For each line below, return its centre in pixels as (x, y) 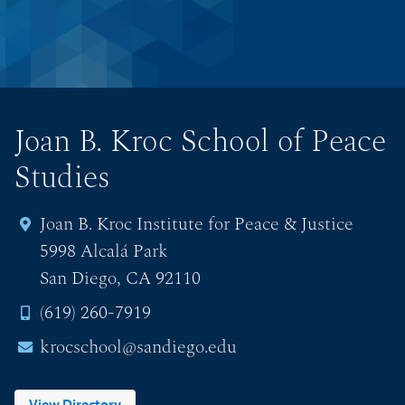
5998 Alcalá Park (104, 251)
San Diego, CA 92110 (120, 278)
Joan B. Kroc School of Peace (200, 141)
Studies (62, 178)
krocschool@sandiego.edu (138, 347)
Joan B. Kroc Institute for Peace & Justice (197, 224)
